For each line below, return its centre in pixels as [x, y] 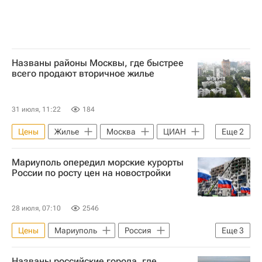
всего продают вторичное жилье [83, 73]
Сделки [124, 149]
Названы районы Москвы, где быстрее [98, 63]
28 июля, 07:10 [36, 208]
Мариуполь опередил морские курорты [98, 162]
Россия [138, 230]
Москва [121, 131]
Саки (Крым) [42, 249]
